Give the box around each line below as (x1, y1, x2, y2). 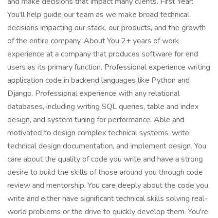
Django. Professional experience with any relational (7, 88, 180, 99)
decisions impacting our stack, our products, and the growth (7, 22, 206, 33)
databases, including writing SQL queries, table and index (7, 101, 199, 112)
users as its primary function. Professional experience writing (7, 62, 210, 73)
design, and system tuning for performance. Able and (7, 114, 184, 125)
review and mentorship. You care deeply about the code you (7, 180, 208, 191)
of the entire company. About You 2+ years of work (7, 36, 179, 46)
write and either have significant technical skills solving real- (7, 193, 208, 204)
